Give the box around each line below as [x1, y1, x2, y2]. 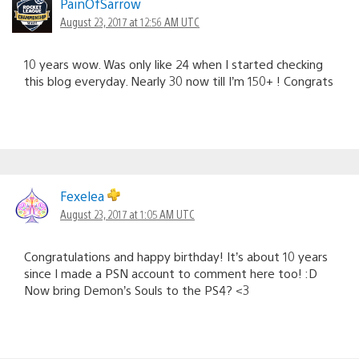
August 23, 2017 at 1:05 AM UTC [60, 206, 195, 221]
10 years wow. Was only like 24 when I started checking [24, 55, 323, 71]
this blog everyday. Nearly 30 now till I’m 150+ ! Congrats [24, 72, 333, 88]
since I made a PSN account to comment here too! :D [24, 264, 317, 280]
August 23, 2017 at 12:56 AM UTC [60, 14, 200, 29]
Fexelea [60, 187, 107, 204]
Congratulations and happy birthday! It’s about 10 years [24, 248, 328, 264]
